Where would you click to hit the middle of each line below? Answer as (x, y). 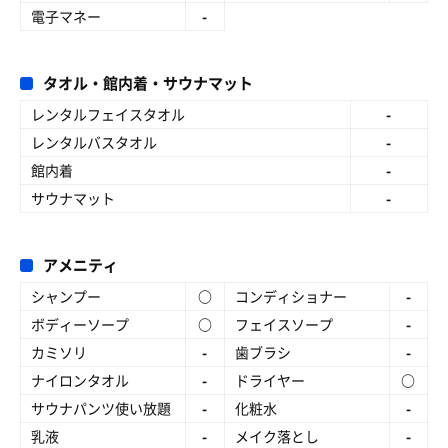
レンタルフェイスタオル (108, 114)
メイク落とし (276, 436)
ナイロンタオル (80, 380)
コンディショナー (290, 296)
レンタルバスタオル (94, 142)
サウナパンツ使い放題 (101, 408)
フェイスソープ (283, 324)
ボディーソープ (80, 324)
